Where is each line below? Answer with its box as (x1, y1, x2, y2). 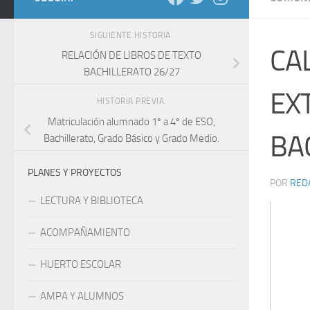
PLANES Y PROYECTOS (28, 166, 122, 179)
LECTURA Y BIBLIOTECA (40, 194, 143, 207)
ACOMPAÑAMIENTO (40, 226, 130, 239)
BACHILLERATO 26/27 (83, 66, 180, 79)
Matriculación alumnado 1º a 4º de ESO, (48, 115, 215, 128)
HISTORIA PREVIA (96, 96, 167, 107)
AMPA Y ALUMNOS (40, 289, 124, 302)
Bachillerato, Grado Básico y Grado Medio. (44, 131, 219, 145)
